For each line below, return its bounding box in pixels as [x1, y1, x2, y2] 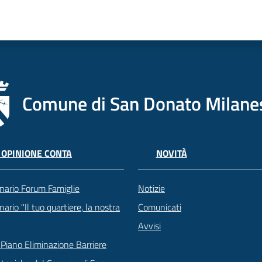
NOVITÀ [156, 146, 187, 161]
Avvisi [138, 219, 161, 233]
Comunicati [138, 200, 181, 215]
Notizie [138, 181, 165, 196]
